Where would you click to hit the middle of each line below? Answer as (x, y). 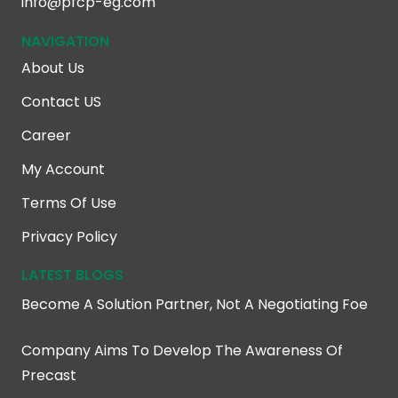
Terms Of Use (69, 203)
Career (46, 136)
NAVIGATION (65, 42)
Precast (49, 376)
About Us (53, 68)
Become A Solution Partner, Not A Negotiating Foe (195, 305)
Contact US (61, 102)
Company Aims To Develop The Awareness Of (182, 351)
